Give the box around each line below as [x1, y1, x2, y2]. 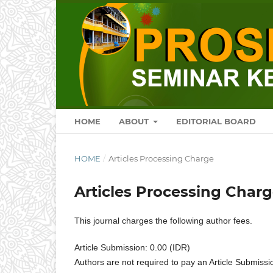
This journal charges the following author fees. [74, 215, 252, 225]
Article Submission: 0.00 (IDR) [74, 242, 190, 252]
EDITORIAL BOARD [176, 116, 257, 126]
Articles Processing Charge [108, 153, 214, 163]
